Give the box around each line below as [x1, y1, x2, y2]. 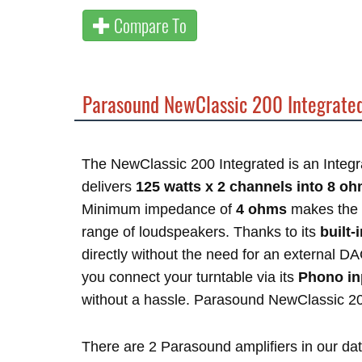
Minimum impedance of [82, 201, 236, 217]
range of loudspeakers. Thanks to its [82, 224, 320, 240]
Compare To [111, 12, 187, 38]
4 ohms [236, 201, 287, 217]
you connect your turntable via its [82, 269, 298, 285]
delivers [82, 179, 136, 195]
